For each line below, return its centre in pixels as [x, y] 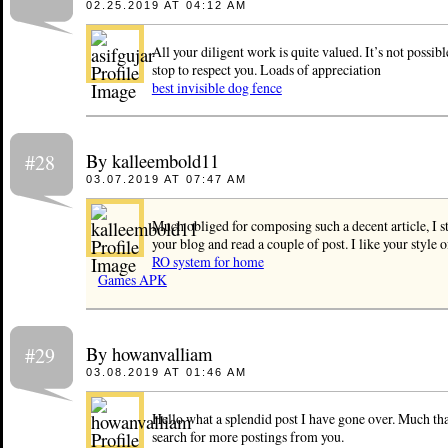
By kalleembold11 [152, 161]
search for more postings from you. [247, 436]
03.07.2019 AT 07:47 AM [166, 179]
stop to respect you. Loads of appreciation [266, 69]
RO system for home [207, 262]
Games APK [132, 280]
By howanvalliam [148, 353]
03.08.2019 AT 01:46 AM [166, 371]
